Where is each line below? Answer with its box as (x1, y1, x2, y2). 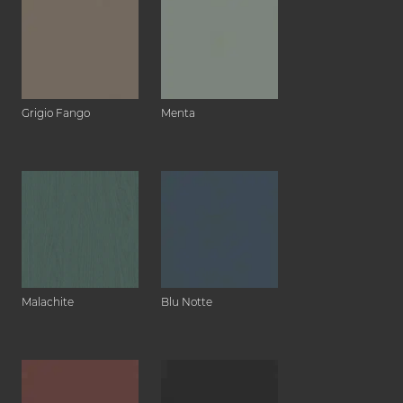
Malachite (22, 295, 74, 309)
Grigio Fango (22, 106, 90, 121)
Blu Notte (161, 295, 212, 309)
